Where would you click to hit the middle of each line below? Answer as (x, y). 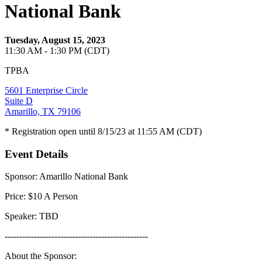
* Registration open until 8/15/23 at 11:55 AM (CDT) (103, 131)
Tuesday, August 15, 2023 (55, 40)
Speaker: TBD (32, 216)
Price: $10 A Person (41, 196)
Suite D (19, 101)
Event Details (36, 154)
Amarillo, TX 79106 (43, 111)
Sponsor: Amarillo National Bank (66, 177)
